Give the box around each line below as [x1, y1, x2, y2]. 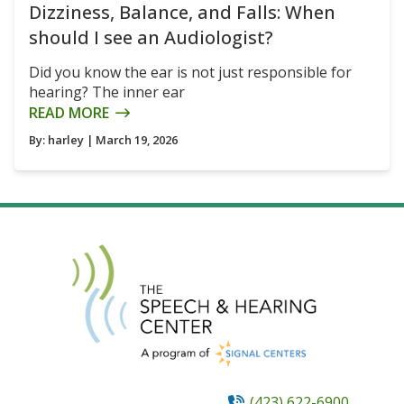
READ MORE [29, 103, 109, 124]
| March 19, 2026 [84, 132, 178, 149]
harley [48, 132, 84, 149]
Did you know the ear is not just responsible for [29, 62, 352, 83]
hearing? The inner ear [29, 82, 185, 103]
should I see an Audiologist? [29, 25, 273, 50]
